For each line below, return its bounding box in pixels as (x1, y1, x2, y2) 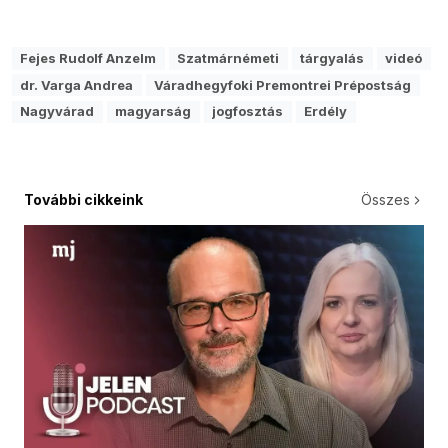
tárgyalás (300, 50, 365, 66)
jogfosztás (212, 103, 284, 120)
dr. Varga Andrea (20, 76, 134, 93)
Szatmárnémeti (177, 50, 280, 66)
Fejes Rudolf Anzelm (20, 50, 157, 66)
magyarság (115, 103, 192, 120)
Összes (361, 190, 410, 208)
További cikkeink (24, 190, 143, 208)
